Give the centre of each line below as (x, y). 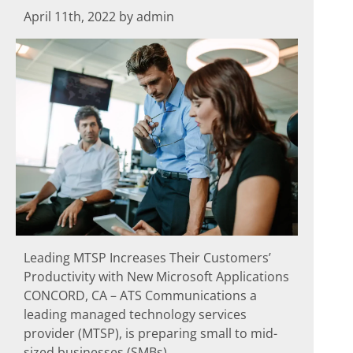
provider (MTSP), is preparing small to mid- (150, 333)
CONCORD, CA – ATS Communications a (140, 295)
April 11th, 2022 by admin (99, 16)
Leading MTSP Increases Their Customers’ (147, 257)
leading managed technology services (135, 314)
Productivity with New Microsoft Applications (156, 276)
